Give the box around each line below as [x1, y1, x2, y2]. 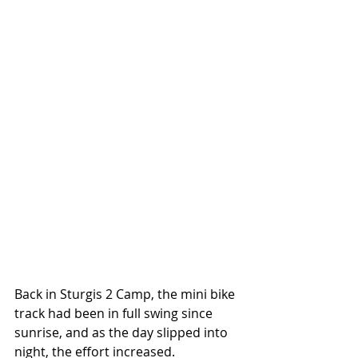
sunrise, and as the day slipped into [14, 324, 231, 342]
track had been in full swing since [14, 304, 216, 323]
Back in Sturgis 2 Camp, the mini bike [14, 285, 238, 304]
